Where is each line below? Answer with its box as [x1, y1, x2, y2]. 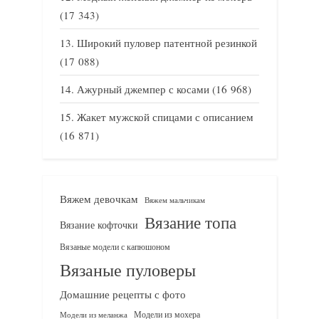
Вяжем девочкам [60, 191, 138, 206]
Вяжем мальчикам [145, 194, 205, 205]
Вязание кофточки [60, 217, 138, 231]
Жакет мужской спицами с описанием [77, 110, 253, 125]
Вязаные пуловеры [60, 258, 196, 281]
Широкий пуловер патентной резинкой [77, 35, 257, 50]
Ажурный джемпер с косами [77, 81, 209, 96]
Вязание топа [145, 211, 236, 233]
